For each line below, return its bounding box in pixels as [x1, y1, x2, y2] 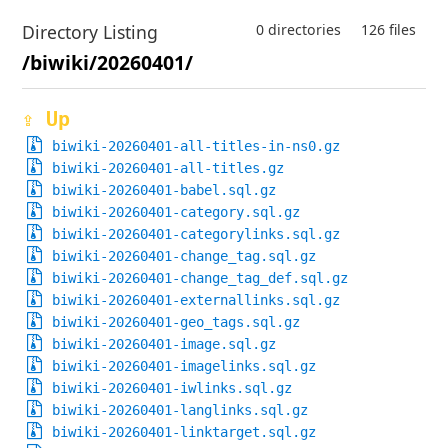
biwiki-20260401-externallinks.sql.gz [52, 292, 341, 309]
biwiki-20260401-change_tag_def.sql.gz [52, 270, 349, 287]
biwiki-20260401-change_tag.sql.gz [52, 248, 317, 265]
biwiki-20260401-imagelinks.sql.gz [52, 358, 317, 375]
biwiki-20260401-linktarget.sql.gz [52, 424, 317, 441]
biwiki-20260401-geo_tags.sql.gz [52, 314, 301, 331]
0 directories [255, 20, 341, 39]
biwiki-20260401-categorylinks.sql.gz [52, 226, 341, 243]
